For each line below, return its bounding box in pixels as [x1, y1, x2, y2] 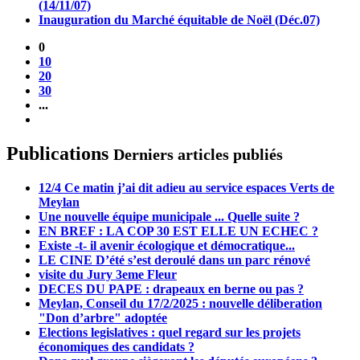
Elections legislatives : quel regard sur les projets [39, 325, 301, 339]
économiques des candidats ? [39, 339, 194, 354]
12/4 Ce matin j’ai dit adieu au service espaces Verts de [39, 180, 334, 194]
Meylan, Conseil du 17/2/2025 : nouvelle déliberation [39, 296, 322, 310]
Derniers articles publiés [113, 145, 283, 163]
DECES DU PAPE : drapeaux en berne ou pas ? [39, 281, 304, 296]
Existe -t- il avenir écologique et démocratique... [39, 238, 295, 252]
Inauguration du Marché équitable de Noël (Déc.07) [39, 12, 320, 27]
